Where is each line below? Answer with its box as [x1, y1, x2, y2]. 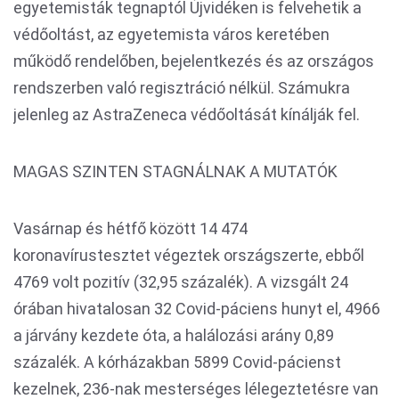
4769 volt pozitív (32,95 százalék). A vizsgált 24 [13, 273, 348, 292]
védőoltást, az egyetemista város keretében [13, 25, 330, 45]
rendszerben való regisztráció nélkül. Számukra [13, 78, 350, 98]
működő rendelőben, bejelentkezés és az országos [13, 52, 374, 71]
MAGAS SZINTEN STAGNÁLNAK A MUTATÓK [13, 162, 338, 182]
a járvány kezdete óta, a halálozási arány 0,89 [13, 326, 334, 346]
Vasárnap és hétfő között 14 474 [13, 219, 248, 239]
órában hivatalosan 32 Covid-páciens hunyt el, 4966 [13, 299, 380, 319]
